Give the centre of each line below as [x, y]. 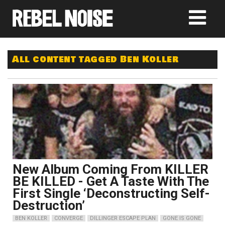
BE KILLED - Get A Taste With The [111, 181]
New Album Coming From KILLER [110, 169]
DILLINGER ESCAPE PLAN [123, 218]
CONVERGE [69, 218]
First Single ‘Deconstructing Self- [111, 193]
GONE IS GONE [182, 218]
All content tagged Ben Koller [96, 59]
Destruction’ [49, 205]
